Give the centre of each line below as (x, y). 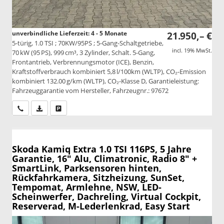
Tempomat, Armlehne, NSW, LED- (87, 187)
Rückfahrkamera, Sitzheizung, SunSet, (98, 177)
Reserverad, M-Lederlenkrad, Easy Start (101, 206)
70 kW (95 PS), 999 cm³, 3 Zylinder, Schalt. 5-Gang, (83, 53)
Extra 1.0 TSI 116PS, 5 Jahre (132, 149)
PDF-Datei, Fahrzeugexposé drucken (93, 108)
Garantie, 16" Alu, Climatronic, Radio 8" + (104, 158)
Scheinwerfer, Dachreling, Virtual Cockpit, (106, 196)
